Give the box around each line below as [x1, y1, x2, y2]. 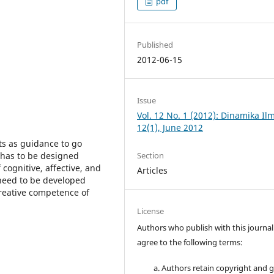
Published [137, 39, 174, 50]
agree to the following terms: [137, 236, 243, 248]
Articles [137, 164, 168, 176]
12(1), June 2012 [137, 121, 204, 133]
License [137, 205, 165, 217]
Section [137, 149, 165, 161]
